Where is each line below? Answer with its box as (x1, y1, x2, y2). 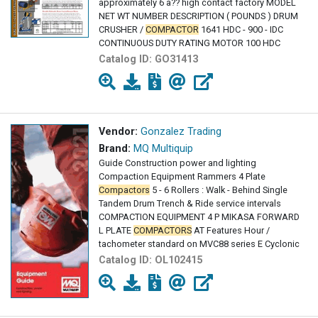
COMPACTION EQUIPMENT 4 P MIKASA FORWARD (99, 212, 300, 223)
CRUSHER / (99, 24, 146, 35)
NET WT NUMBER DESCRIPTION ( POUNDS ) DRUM (99, 11, 298, 22)
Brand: (99, 143, 131, 155)
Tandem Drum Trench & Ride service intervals (99, 198, 281, 209)
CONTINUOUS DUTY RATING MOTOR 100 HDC (99, 38, 280, 49)
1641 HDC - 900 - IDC (199, 24, 283, 35)
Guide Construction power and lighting (99, 158, 256, 169)
